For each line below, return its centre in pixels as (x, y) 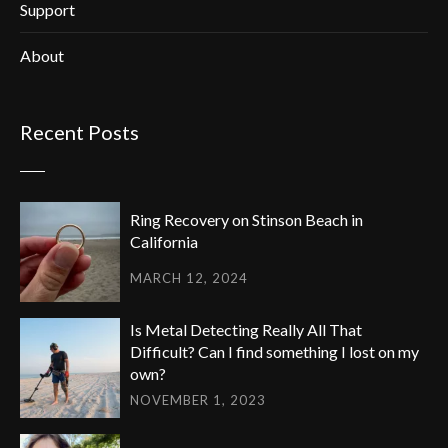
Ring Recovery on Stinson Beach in (246, 219)
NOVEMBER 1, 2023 (198, 399)
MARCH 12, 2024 (189, 278)
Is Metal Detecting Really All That (246, 330)
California (164, 241)
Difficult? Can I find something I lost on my (274, 352)
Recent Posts (79, 132)
